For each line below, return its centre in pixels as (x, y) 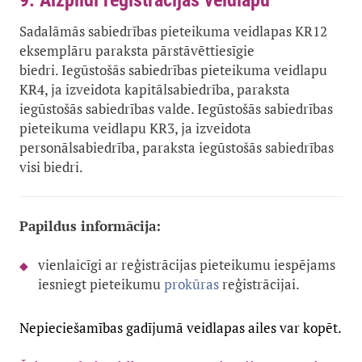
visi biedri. (51, 167)
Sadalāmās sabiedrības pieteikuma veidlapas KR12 (173, 32)
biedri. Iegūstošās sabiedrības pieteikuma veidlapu (173, 70)
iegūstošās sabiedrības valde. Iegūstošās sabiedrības (176, 109)
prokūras (192, 284)
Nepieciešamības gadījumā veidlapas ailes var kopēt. (181, 328)
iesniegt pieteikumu (101, 284)
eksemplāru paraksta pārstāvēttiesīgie (137, 51)
